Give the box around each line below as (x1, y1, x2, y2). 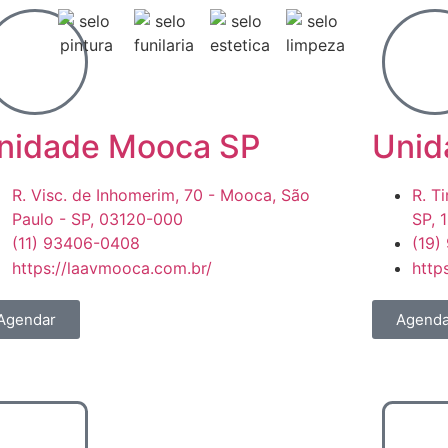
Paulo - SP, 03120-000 (12, 209, 183, 229)
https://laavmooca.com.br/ (12, 258, 212, 278)
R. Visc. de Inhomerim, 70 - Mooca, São (12, 185, 310, 205)
